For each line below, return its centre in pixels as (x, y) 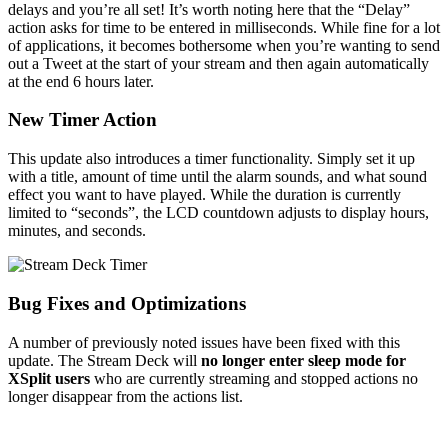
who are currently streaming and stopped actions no (254, 378)
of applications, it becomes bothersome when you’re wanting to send (224, 45)
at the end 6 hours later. (81, 81)
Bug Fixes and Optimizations (127, 303)
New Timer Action (82, 120)
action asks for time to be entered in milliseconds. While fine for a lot (224, 27)
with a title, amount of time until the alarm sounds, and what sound (217, 177)
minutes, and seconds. (77, 231)
